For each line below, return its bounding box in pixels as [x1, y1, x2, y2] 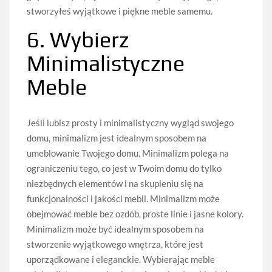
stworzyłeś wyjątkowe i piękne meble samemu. [27, 5, 213, 17]
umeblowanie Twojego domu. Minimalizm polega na [27, 148, 229, 159]
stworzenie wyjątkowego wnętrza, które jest [27, 239, 204, 250]
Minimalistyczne [27, 50, 185, 76]
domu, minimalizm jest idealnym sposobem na [27, 132, 207, 144]
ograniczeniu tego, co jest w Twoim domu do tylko [27, 163, 222, 174]
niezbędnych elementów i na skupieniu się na [27, 178, 204, 189]
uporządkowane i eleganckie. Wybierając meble [27, 254, 216, 265]
